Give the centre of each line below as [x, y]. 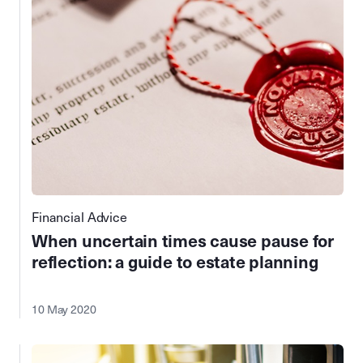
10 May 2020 [64, 310]
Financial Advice [79, 218]
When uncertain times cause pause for [183, 242]
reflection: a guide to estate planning [175, 263]
